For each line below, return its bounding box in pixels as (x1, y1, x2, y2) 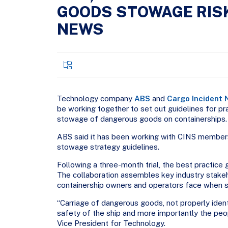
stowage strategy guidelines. (56, 142, 159, 152)
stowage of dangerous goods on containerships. (56, 115, 227, 124)
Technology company (56, 94, 134, 103)
